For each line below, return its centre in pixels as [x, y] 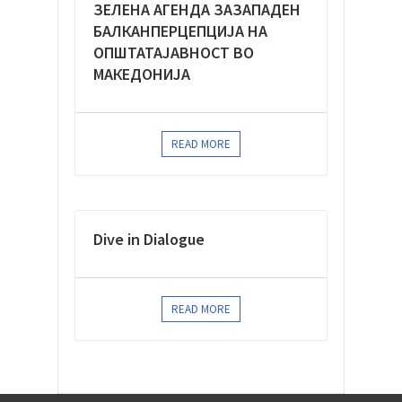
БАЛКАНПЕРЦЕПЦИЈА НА [180, 31]
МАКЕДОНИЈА [142, 74]
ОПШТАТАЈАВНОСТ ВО [174, 52]
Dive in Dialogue [149, 239]
